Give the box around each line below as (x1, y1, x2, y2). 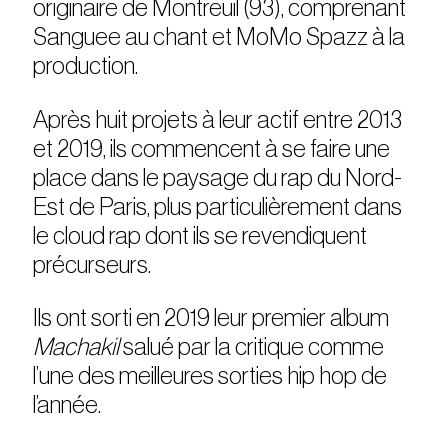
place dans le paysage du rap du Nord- (33, 165, 403, 190)
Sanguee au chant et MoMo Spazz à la (33, 25, 406, 50)
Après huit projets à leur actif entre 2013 (33, 107, 403, 132)
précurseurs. (33, 252, 152, 277)
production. (33, 54, 139, 79)
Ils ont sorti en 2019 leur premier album (33, 306, 390, 331)
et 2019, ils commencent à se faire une (33, 136, 391, 161)
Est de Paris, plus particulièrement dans (33, 194, 403, 219)
